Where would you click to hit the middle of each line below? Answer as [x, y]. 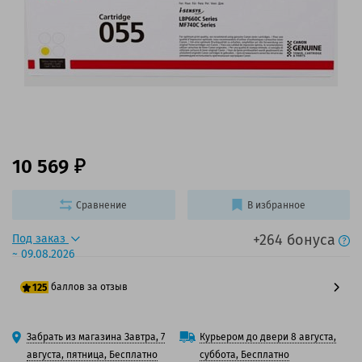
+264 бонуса [294, 240]
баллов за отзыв [90, 287]
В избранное [277, 205]
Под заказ [40, 239]
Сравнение [102, 205]
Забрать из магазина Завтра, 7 [96, 337]
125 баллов [65, 354]
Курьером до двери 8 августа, [268, 337]
